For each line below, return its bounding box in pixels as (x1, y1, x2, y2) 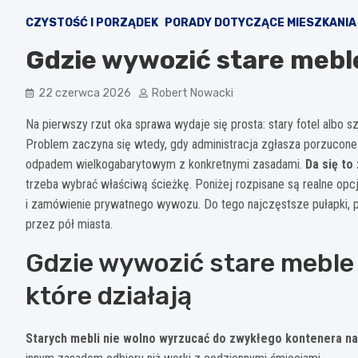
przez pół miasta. (26, 216, 113, 232)
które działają (26, 280, 192, 311)
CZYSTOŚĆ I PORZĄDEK (26, 15, 158, 30)
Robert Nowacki (152, 86, 233, 100)
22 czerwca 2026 (38, 86, 131, 100)
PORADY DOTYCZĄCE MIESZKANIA (165, 15, 356, 30)
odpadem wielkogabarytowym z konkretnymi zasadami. (26, 156, 305, 172)
